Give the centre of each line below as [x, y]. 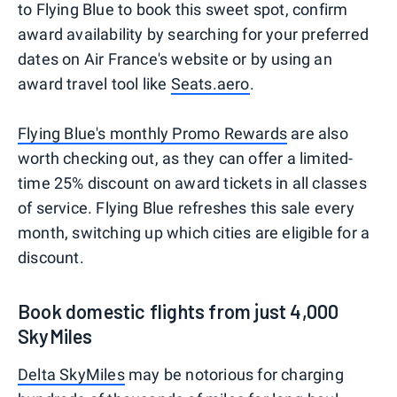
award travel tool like [94, 83]
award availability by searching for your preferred [194, 34]
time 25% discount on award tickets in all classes [192, 183]
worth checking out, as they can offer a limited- [186, 158]
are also [318, 133]
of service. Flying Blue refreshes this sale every [186, 207]
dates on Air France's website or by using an [175, 58]
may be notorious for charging [234, 374]
